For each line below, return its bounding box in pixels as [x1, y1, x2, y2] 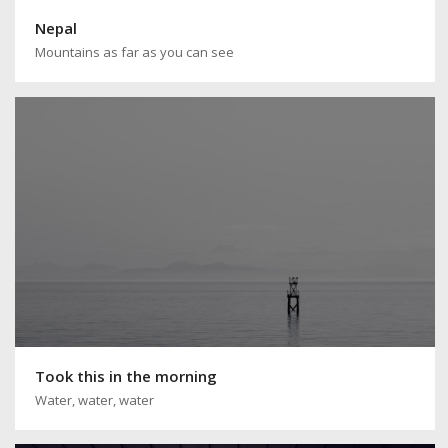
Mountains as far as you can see [35, 42, 234, 61]
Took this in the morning [35, 365, 217, 386]
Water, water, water [35, 390, 154, 409]
